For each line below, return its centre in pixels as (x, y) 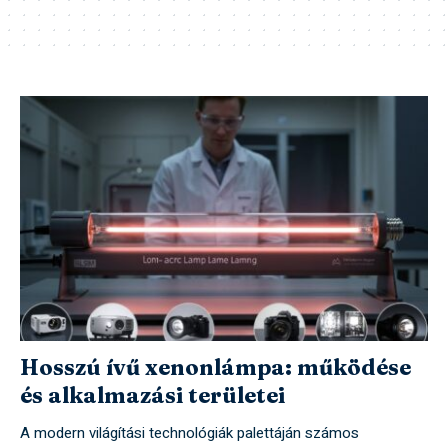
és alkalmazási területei (152, 395)
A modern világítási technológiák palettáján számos (189, 433)
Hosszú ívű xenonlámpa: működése (215, 367)
